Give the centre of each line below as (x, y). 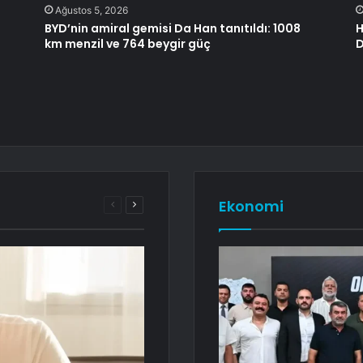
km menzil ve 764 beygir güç (127, 43)
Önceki (130, 203)
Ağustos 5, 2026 (91, 10)
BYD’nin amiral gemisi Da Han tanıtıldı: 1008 (172, 28)
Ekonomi (251, 206)
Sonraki (153, 203)
